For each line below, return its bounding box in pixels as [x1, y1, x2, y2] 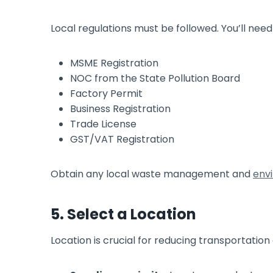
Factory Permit [70, 86, 145, 101]
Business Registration [70, 101, 171, 116]
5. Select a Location [51, 204, 196, 224]
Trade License [70, 116, 136, 131]
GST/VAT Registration [70, 132, 174, 146]
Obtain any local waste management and [51, 166, 253, 181]
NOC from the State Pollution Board [70, 71, 243, 85]
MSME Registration [70, 55, 161, 70]
